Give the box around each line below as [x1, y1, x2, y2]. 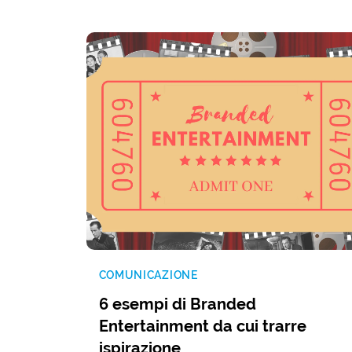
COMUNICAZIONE [98, 269, 199, 282]
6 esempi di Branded [98, 295, 256, 314]
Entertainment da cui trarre [98, 317, 306, 336]
